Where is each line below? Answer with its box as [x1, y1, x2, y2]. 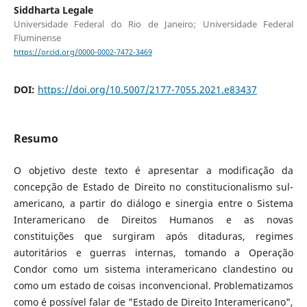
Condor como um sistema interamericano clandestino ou [13, 262, 294, 275]
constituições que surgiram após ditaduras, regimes [13, 229, 294, 243]
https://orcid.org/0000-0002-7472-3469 [13, 47, 152, 58]
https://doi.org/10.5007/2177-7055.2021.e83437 [37, 83, 257, 97]
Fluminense [13, 32, 61, 45]
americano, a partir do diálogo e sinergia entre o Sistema [13, 196, 294, 210]
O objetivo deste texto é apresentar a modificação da [13, 163, 294, 177]
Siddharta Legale [13, 3, 93, 17]
